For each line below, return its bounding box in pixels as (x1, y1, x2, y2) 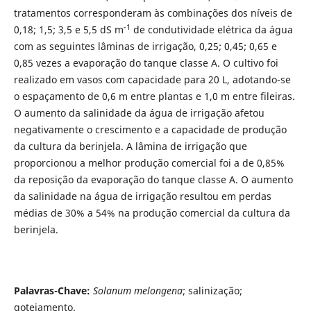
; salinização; (182, 284, 242, 298)
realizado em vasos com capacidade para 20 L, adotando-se (13, 73, 291, 87)
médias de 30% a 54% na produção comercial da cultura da (13, 206, 290, 220)
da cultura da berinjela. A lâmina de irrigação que (13, 140, 247, 153)
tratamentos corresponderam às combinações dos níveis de (13, 6, 292, 20)
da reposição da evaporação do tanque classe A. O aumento (13, 173, 293, 187)
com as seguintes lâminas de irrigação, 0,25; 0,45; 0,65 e (13, 40, 277, 53)
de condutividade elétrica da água (130, 23, 293, 37)
